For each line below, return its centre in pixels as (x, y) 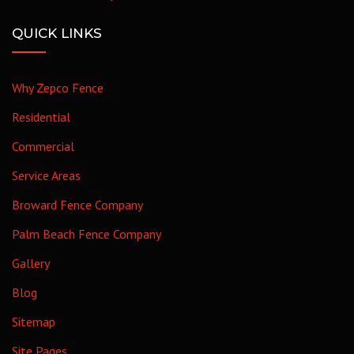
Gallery (31, 263)
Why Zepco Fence (58, 87)
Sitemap (34, 321)
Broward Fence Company (77, 204)
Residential (41, 117)
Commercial (43, 146)
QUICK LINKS (57, 33)
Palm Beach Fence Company (87, 233)
